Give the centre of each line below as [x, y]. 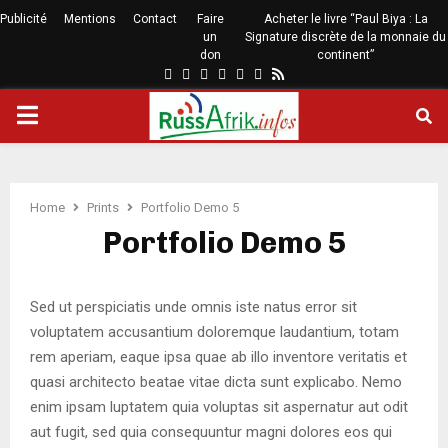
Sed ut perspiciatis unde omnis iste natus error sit [193, 307]
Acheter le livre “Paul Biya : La [345, 19]
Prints [103, 207]
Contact [155, 19]
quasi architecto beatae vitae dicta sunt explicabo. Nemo [216, 382]
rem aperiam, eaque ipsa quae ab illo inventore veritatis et [218, 357]
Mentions [90, 19]
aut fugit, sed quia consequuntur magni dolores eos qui [211, 432]
